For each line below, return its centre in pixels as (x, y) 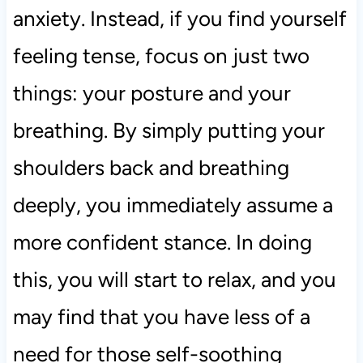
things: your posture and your (152, 94)
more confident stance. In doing (162, 243)
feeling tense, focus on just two (161, 56)
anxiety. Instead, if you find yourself (179, 19)
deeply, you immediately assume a (173, 205)
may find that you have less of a (161, 317)
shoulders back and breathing (151, 168)
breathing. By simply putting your (169, 131)
